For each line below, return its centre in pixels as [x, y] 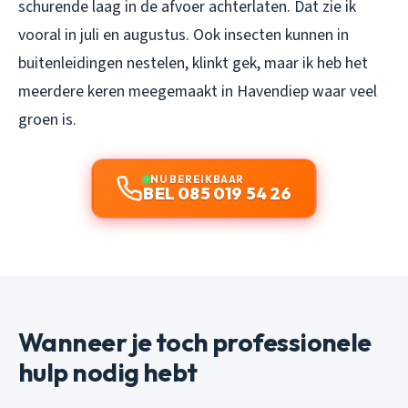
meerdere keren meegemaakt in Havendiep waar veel [198, 92]
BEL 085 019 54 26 [218, 194]
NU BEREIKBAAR [197, 179]
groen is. [47, 120]
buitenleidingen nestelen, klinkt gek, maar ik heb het [193, 64]
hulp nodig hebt [108, 372]
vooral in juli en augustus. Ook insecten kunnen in [184, 36]
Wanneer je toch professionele [195, 342]
